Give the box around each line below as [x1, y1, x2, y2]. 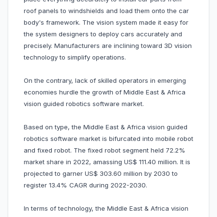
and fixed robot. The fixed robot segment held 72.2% [24, 146, 186, 155]
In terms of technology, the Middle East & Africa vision [24, 204, 188, 213]
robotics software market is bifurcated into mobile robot [24, 135, 193, 143]
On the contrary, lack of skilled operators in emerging [24, 77, 186, 85]
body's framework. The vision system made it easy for [24, 18, 188, 27]
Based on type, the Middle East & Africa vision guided [24, 123, 187, 131]
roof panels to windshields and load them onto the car [24, 7, 189, 15]
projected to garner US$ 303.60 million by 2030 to [24, 170, 178, 178]
